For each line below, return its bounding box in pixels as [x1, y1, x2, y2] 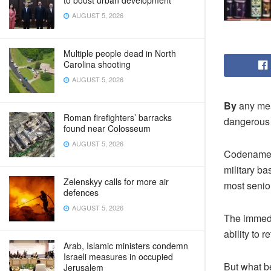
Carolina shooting [64, 58, 131, 70]
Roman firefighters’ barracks [64, 111, 172, 123]
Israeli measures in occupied [64, 250, 173, 263]
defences [64, 186, 99, 198]
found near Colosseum [64, 122, 151, 134]
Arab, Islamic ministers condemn [64, 240, 188, 252]
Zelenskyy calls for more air [64, 175, 169, 188]
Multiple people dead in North [64, 47, 176, 59]
